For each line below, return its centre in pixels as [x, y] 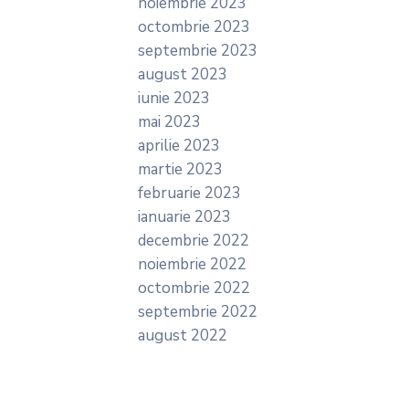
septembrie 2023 [198, 51]
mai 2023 [169, 122]
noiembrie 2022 [192, 264]
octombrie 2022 [194, 288]
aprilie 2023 [179, 146]
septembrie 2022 [198, 312]
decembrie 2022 [194, 241]
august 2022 [183, 336]
